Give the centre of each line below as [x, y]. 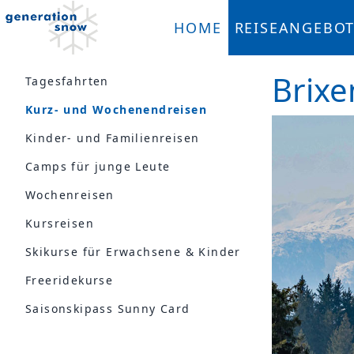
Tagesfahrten [67, 81]
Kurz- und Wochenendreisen [116, 109]
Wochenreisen [70, 195]
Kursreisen [60, 223]
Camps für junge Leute [98, 166]
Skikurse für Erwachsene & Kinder [133, 252]
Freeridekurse [70, 280]
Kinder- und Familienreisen [113, 138]
